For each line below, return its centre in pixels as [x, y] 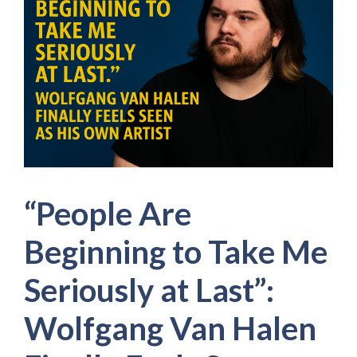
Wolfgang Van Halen [170, 328]
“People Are [108, 213]
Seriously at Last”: [149, 290]
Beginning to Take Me [176, 251]
